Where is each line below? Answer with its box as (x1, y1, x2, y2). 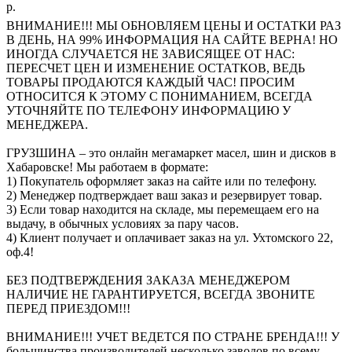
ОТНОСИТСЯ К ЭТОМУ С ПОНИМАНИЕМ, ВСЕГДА (6, 89, 313, 103)
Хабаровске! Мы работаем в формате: (6, 159, 208, 174)
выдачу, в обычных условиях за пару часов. (6, 216, 239, 230)
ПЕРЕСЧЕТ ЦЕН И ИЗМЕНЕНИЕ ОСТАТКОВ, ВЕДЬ (6, 60, 305, 75)
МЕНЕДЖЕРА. (6, 117, 88, 131)
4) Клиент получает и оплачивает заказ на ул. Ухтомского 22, (6, 230, 333, 244)
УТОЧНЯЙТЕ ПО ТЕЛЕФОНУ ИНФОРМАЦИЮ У (6, 103, 291, 117)
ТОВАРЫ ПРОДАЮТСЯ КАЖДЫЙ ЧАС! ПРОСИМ (6, 75, 295, 89)
